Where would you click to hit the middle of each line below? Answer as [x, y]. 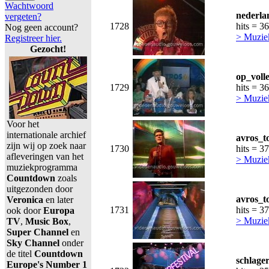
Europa [59, 210]
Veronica [25, 200]
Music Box [46, 221]
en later [58, 200]
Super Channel [38, 232]
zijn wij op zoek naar [46, 146]
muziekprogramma [42, 167]
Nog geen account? [41, 27]
